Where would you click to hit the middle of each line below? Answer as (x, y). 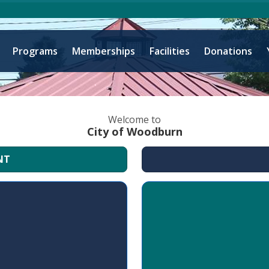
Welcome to (134, 119)
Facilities (170, 51)
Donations (228, 51)
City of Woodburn (134, 131)
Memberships (104, 51)
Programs (35, 51)
